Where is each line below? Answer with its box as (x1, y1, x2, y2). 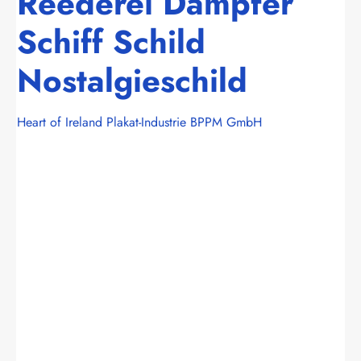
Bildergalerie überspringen (16, 164, 159, 184)
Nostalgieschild (17, 56, 247, 104)
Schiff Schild (17, 18, 205, 65)
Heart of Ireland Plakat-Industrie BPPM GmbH (17, 112, 262, 131)
